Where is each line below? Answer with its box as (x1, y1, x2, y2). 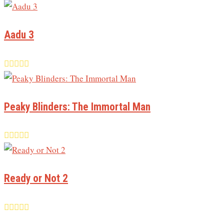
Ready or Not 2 (4, 172, 68, 185)
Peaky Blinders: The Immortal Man (4, 100, 150, 113)
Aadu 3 (4, 28, 34, 41)
